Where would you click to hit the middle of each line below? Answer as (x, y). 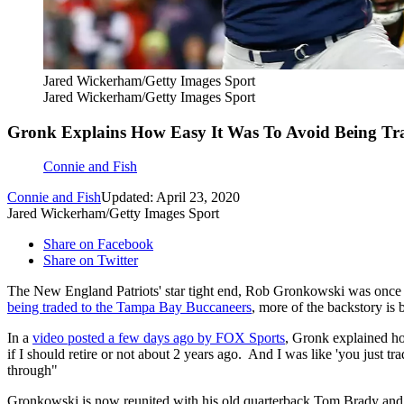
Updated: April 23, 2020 (170, 197)
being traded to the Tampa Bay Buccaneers (129, 308)
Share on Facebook (98, 244)
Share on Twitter (91, 261)
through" (32, 371)
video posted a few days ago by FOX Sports (159, 338)
